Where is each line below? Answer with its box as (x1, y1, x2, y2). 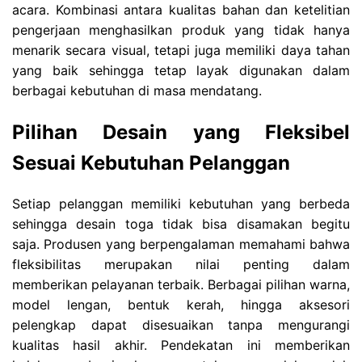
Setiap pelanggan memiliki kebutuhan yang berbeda (12, 196, 350, 213)
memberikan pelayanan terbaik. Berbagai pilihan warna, (12, 276, 350, 293)
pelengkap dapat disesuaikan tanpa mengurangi (12, 317, 350, 334)
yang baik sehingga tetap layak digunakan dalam (12, 61, 350, 78)
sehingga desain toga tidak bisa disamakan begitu (12, 216, 350, 233)
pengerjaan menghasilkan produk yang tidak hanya (12, 21, 350, 38)
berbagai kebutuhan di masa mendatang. (12, 82, 262, 99)
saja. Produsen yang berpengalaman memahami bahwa (12, 236, 350, 253)
